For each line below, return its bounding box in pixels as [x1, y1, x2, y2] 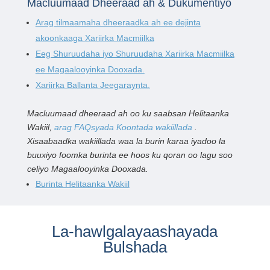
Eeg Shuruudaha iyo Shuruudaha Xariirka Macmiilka [35, 48, 234, 58]
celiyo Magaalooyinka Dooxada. [27, 163, 148, 174]
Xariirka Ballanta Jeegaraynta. [35, 80, 150, 90]
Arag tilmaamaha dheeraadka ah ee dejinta [35, 17, 201, 27]
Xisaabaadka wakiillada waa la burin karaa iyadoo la [27, 136, 225, 146]
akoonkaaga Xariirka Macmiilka [35, 33, 154, 43]
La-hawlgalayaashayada [52, 222, 218, 240]
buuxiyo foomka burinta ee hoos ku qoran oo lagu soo [27, 149, 233, 160]
